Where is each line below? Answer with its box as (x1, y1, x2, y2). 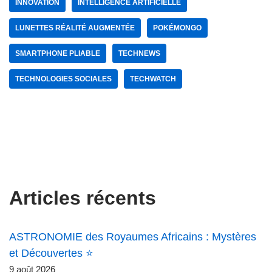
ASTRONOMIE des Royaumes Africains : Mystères (9, 231, 256, 243)
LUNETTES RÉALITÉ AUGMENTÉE (15, 24, 135, 33)
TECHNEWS (118, 49, 160, 58)
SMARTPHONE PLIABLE (15, 49, 100, 58)
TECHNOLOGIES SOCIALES (15, 75, 112, 84)
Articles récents (9, 187, 156, 209)
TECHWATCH (130, 75, 176, 84)
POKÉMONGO (153, 24, 202, 33)
